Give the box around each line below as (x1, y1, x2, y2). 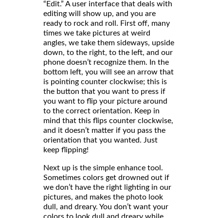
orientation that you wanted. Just (43, 136, 158, 144)
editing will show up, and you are (43, 9, 156, 18)
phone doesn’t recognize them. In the (43, 58, 169, 66)
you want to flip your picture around (43, 97, 167, 105)
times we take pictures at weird (43, 29, 150, 37)
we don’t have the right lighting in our (43, 183, 171, 191)
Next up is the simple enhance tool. (43, 163, 163, 172)
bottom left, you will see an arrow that (43, 68, 174, 76)
